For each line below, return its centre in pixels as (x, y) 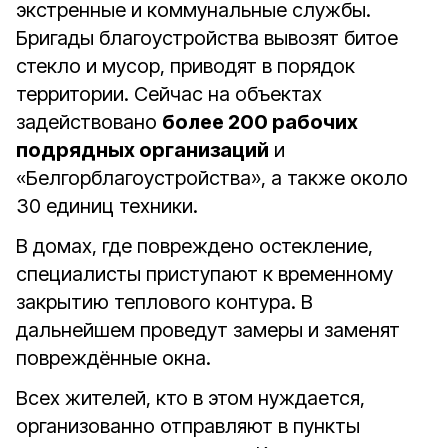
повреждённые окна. (113, 358)
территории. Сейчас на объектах (169, 94)
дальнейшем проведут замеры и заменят (208, 330)
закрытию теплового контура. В (164, 302)
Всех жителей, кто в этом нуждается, (190, 398)
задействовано (89, 122)
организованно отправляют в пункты (188, 426)
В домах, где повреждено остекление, (194, 246)
